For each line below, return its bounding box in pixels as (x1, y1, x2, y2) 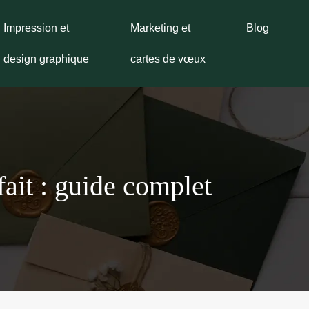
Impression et (3, 22, 69, 34)
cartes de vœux (130, 53, 206, 65)
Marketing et (130, 22, 190, 34)
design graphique (3, 53, 89, 65)
